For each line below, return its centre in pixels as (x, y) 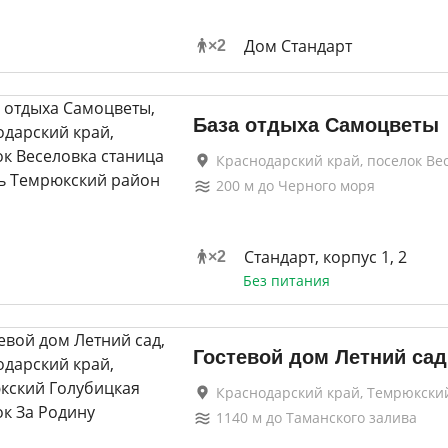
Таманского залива (351, 417)
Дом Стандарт (297, 46)
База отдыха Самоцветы (315, 125)
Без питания (286, 280)
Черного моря (326, 185)
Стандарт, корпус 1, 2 (325, 257)
